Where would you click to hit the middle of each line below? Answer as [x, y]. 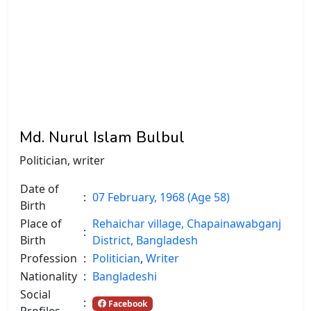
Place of [41, 223]
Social [35, 294]
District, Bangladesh [145, 240]
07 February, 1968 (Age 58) [161, 197]
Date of [40, 188]
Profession [49, 258]
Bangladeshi [125, 276]
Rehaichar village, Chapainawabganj [187, 223]
